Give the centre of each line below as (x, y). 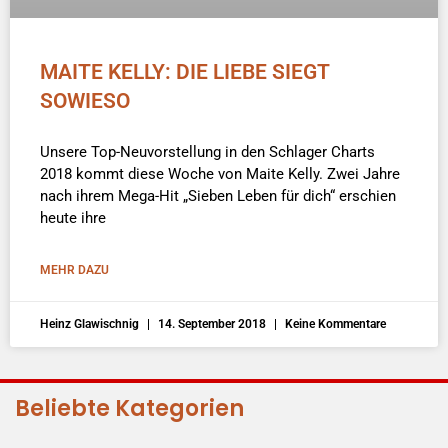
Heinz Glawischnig (91, 323)
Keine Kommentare (334, 323)
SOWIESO (85, 100)
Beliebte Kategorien (129, 409)
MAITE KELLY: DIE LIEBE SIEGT (184, 71)
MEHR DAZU (74, 269)
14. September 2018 (212, 323)
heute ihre (73, 217)
